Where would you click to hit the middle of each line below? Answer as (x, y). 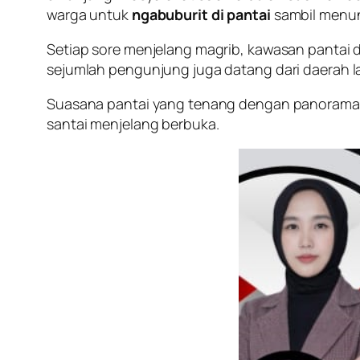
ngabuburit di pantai (201, 14)
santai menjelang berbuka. (133, 123)
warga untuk (89, 14)
